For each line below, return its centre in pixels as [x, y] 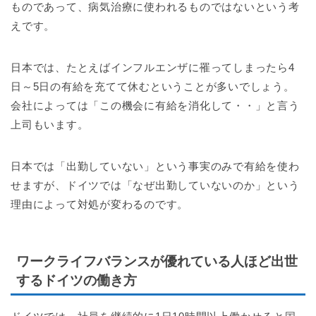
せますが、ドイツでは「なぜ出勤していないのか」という [155, 185]
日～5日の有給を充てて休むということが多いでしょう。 [153, 86]
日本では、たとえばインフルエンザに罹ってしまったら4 [153, 67]
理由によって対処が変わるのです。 [100, 204]
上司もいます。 [50, 124]
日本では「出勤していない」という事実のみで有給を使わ [155, 166]
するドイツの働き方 [77, 281]
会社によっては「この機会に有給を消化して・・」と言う [155, 105]
